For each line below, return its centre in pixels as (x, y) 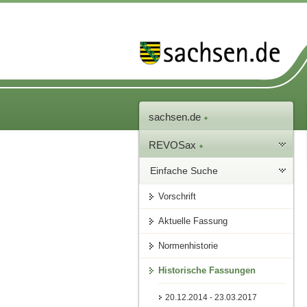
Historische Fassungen (207, 271)
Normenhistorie (188, 246)
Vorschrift (177, 197)
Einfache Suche (184, 171)
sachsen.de (176, 117)
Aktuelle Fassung (193, 221)
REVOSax (174, 145)
